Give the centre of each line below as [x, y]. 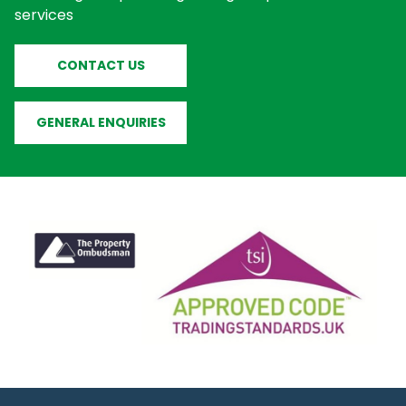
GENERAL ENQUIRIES [101, 123]
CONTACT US [101, 66]
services [44, 15]
